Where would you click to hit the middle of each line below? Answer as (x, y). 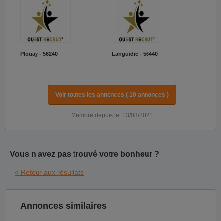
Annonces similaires (63, 205)
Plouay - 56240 (39, 54)
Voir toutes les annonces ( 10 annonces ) (112, 95)
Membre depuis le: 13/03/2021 (112, 115)
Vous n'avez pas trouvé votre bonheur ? (85, 154)
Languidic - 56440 (135, 54)
